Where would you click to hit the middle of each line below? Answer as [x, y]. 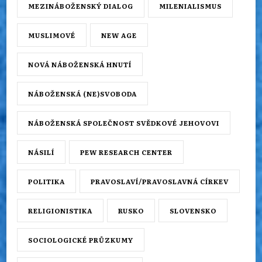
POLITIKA [46, 181]
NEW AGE [119, 35]
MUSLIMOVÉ [52, 35]
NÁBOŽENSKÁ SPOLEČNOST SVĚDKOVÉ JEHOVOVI [124, 123]
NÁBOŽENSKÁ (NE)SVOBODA [82, 93]
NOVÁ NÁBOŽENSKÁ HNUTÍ [80, 64]
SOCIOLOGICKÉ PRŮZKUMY [81, 239]
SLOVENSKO [193, 210]
